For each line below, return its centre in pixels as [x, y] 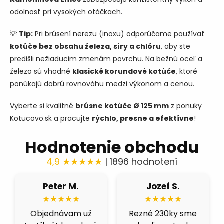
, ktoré [187, 72]
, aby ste [176, 47]
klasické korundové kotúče [124, 72]
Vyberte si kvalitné [43, 106]
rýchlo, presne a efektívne [143, 119]
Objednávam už [61, 213]
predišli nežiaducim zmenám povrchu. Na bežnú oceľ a [106, 59]
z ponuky [185, 106]
